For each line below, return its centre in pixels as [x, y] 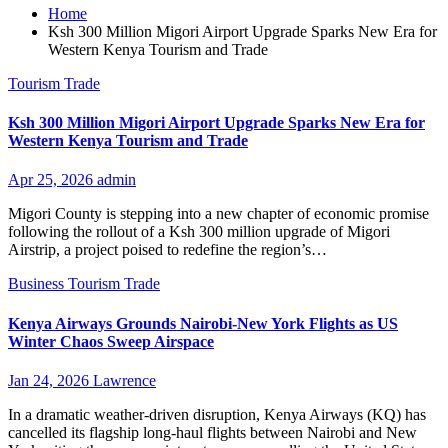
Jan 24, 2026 [50, 380]
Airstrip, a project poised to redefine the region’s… [167, 250]
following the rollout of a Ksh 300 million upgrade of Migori [199, 232]
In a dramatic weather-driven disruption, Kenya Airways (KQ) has [217, 414]
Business [38, 284]
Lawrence [124, 380]
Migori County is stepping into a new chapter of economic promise [218, 214]
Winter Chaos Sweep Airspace [111, 341]
